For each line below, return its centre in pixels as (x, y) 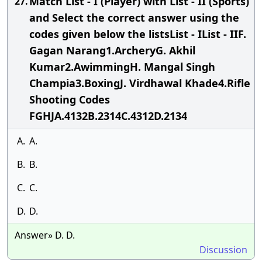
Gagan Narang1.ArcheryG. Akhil (112, 50)
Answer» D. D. (45, 235)
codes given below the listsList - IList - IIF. (138, 34)
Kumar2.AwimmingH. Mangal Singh (122, 67)
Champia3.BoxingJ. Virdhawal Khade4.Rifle (140, 83)
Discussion (223, 250)
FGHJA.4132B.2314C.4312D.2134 (108, 116)
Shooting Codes (70, 99)
